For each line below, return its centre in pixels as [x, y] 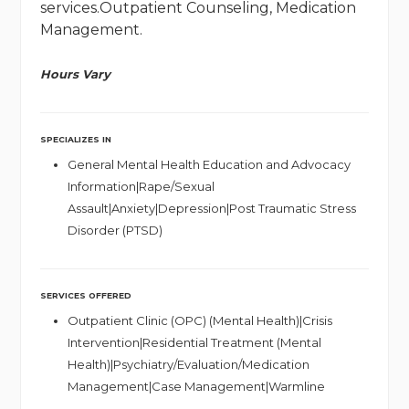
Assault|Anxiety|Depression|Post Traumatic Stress [211, 209]
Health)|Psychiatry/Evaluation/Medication [188, 365]
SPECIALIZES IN [75, 140]
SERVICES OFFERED [85, 296]
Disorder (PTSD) [115, 231]
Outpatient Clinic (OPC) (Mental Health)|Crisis [199, 321]
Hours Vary [75, 74]
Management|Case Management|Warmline [196, 387]
